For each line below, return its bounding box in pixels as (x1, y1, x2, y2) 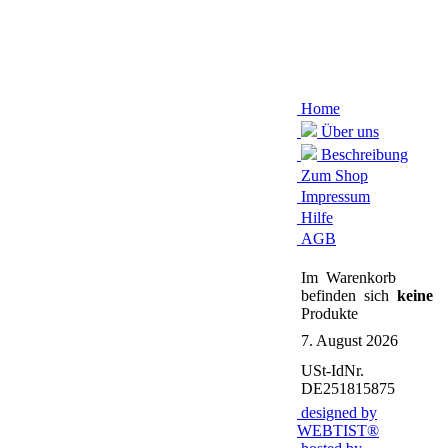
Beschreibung (317, 146, 408, 163)
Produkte (297, 305, 358, 322)
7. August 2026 (297, 332, 398, 349)
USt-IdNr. (297, 362, 364, 379)
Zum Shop (297, 167, 368, 184)
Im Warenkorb (297, 269, 396, 286)
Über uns (317, 123, 379, 140)
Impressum (297, 188, 370, 205)
